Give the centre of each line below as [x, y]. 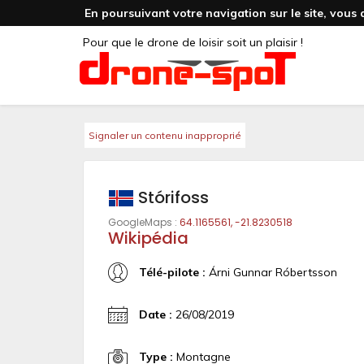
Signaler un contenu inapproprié [165, 135]
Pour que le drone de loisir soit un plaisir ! [193, 42]
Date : [156, 314]
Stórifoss [171, 197]
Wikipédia [148, 238]
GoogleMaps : [144, 222]
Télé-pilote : [172, 272]
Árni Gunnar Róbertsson [271, 272]
